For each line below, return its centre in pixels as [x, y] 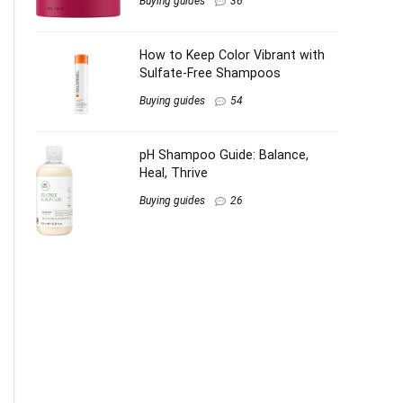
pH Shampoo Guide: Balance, [224, 155]
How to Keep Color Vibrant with [232, 55]
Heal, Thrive [174, 173]
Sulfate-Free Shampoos [210, 73]
